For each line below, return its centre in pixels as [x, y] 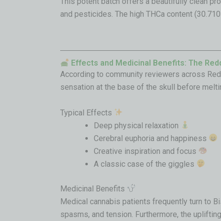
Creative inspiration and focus [146, 151]
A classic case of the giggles [145, 164]
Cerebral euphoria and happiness [151, 138]
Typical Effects [87, 112]
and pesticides [86, 14]
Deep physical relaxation [137, 125]
